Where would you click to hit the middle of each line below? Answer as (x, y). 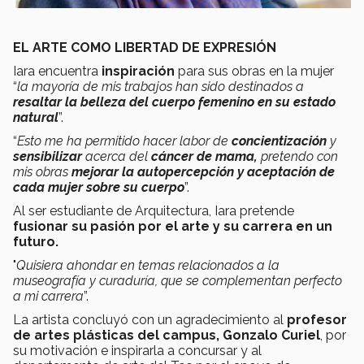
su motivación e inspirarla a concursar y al (137, 351)
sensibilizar (48, 157)
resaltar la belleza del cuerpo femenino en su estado (174, 102)
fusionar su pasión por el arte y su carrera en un (173, 227)
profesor (317, 320)
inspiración (138, 71)
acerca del (117, 157)
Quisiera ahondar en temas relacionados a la (148, 266)
